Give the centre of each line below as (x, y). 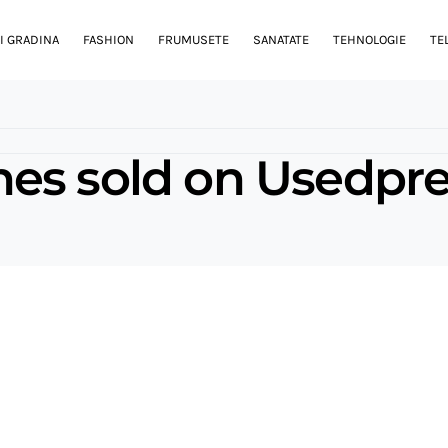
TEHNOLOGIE (369, 39)
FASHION (108, 39)
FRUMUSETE (193, 39)
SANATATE (281, 39)
